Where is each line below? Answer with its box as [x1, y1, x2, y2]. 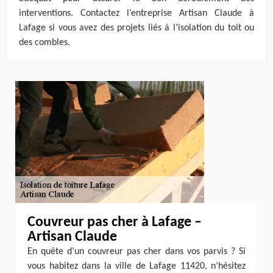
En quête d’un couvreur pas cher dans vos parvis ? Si [27, 247, 246, 257]
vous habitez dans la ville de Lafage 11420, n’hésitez [27, 261, 246, 271]
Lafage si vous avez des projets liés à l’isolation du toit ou [19, 23, 254, 33]
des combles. [19, 38, 70, 48]
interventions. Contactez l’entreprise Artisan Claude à [19, 9, 254, 18]
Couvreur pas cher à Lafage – [27, 215, 202, 230]
